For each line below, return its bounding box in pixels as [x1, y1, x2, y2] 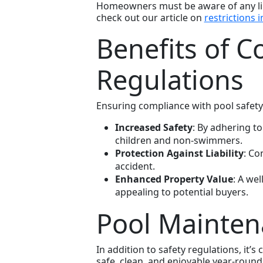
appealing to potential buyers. [114, 186, 248, 199]
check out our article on [96, 11, 204, 25]
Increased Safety [114, 121, 193, 134]
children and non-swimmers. [114, 134, 242, 147]
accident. [114, 160, 155, 173]
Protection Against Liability [114, 147, 244, 160]
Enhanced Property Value [114, 173, 233, 186]
